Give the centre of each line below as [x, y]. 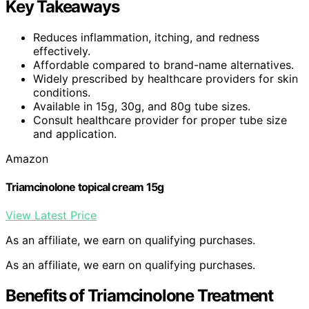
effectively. [62, 51]
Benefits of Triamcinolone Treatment [139, 296]
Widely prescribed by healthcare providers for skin [166, 78]
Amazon [27, 158]
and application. [75, 133]
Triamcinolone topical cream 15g [85, 187]
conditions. [62, 92]
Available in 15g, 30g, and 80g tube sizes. [142, 106]
